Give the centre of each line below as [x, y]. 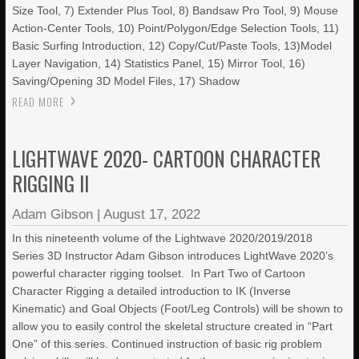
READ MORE [38, 102]
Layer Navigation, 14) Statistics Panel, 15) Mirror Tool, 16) [159, 63]
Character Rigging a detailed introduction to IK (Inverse [152, 291]
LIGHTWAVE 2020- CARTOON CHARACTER [167, 158]
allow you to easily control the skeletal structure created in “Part [173, 326]
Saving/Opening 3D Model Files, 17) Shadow [126, 81]
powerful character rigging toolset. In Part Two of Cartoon [159, 273]
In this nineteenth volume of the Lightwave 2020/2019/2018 [163, 238]
